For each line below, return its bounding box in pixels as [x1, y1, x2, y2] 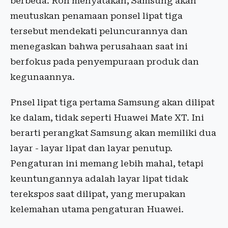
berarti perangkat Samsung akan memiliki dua [10, 128, 216, 138]
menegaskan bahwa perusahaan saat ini [10, 41, 188, 52]
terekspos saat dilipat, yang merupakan [10, 189, 186, 199]
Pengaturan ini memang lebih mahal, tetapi [10, 158, 204, 169]
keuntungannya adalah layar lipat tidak [10, 174, 188, 184]
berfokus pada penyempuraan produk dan [10, 56, 199, 67]
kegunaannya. [10, 72, 75, 82]
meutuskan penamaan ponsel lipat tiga [10, 11, 183, 21]
